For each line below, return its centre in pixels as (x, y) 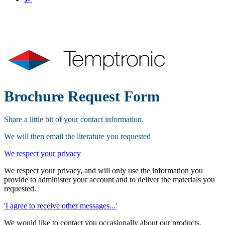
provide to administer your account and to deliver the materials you (109, 179)
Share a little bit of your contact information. (74, 119)
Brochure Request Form (82, 96)
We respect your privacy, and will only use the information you (103, 170)
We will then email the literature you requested (77, 136)
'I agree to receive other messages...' (61, 205)
